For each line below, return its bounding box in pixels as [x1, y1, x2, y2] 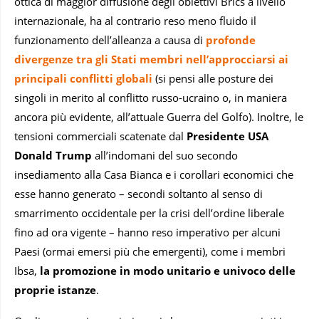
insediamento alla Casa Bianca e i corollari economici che [14, 167, 293, 182]
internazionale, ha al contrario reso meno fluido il [14, 14, 256, 28]
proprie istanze [14, 283, 96, 298]
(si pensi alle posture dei [152, 71, 273, 86]
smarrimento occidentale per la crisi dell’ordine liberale [14, 206, 284, 221]
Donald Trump [14, 148, 92, 163]
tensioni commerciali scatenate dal [14, 129, 187, 144]
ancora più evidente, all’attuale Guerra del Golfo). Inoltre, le [14, 110, 303, 125]
